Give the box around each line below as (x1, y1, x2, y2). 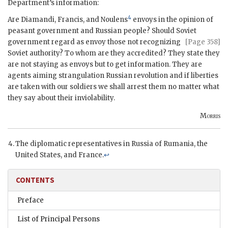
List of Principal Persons (17, 215, 100, 224)
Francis (58, 15, 83, 24)
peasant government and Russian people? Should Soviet (8, 26, 196, 36)
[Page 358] (185, 38, 220, 47)
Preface (17, 196, 44, 205)
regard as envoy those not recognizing (51, 38, 181, 47)
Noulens (101, 15, 128, 24)
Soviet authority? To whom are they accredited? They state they (8, 49, 220, 58)
